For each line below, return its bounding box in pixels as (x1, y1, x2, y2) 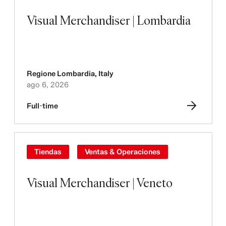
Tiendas (34, 147, 62, 156)
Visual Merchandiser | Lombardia (26, 12, 191, 28)
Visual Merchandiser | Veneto (26, 174, 173, 191)
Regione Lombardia (26, 69, 95, 78)
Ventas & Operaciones (84, 147, 160, 156)
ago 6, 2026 (26, 80, 69, 89)
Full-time (26, 101, 58, 110)
